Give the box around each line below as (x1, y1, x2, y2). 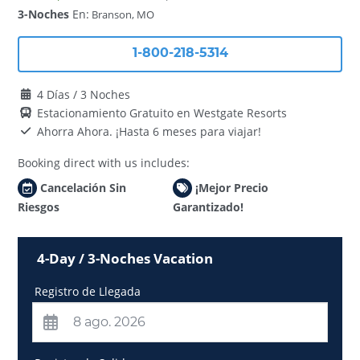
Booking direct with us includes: (18, 154, 190, 170)
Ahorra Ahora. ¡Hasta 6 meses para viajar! (37, 123, 262, 139)
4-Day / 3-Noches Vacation (37, 249, 214, 268)
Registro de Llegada (35, 284, 141, 299)
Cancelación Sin (40, 179, 127, 195)
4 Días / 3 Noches (37, 86, 131, 102)
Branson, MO (89, 8, 155, 22)
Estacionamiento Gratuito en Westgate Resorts (37, 104, 288, 121)
